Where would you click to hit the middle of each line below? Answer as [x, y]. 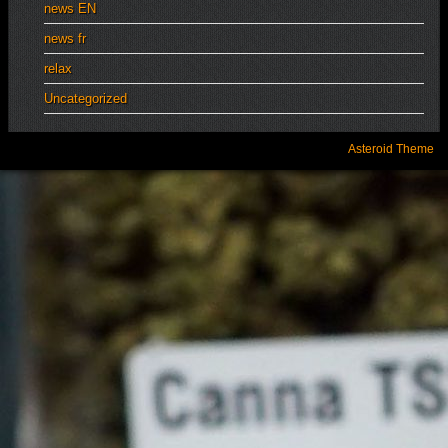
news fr [65, 38]
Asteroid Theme [391, 149]
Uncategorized [85, 98]
